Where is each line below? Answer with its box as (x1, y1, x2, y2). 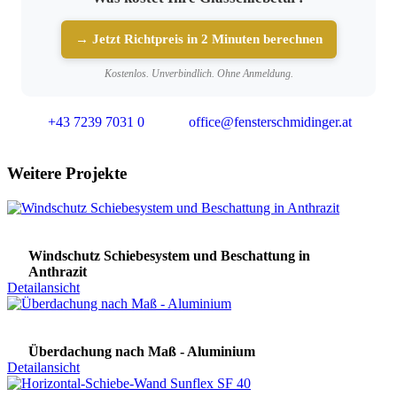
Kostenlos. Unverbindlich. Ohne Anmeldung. (104, 66, 293, 80)
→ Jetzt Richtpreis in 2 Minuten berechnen (74, 31, 323, 46)
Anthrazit (28, 264, 87, 280)
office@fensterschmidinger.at (189, 113, 352, 129)
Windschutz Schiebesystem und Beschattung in (28, 248, 310, 264)
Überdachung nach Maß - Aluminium (28, 344, 255, 360)
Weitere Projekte (7, 164, 127, 183)
